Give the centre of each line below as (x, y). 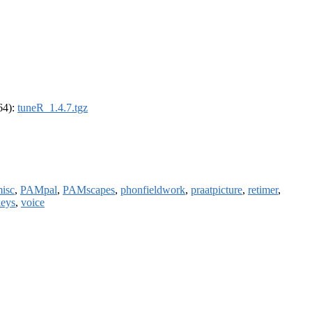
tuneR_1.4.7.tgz (53, 108)
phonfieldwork (153, 189)
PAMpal (39, 189)
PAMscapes (89, 189)
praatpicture (217, 189)
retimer (263, 189)
